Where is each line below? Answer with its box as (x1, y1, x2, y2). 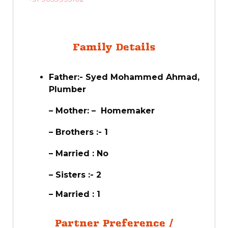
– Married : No (49, 148, 108, 158)
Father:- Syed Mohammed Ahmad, (49, 72, 199, 82)
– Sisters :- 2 (49, 169, 101, 180)
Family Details (73, 41, 155, 53)
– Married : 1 (49, 189, 100, 199)
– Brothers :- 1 (49, 127, 108, 137)
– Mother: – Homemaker (49, 105, 155, 116)
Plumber (49, 84, 86, 94)
